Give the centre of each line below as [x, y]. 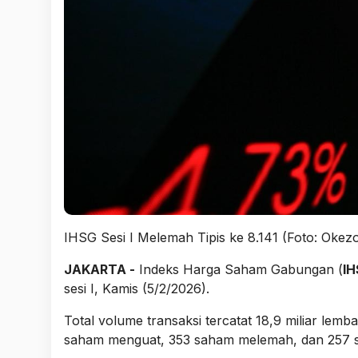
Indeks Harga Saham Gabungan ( [239, 269]
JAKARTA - [99, 269]
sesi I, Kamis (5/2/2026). [137, 288]
